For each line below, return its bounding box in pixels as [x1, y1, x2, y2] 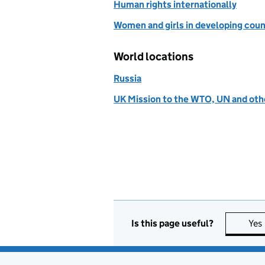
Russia [114, 73, 141, 84]
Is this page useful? [131, 217, 214, 229]
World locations [114, 50, 193, 63]
